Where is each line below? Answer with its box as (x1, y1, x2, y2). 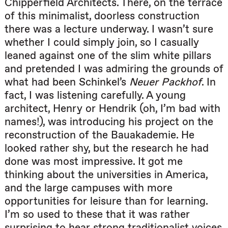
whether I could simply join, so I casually (5, 36, 199, 49)
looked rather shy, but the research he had (5, 141, 209, 155)
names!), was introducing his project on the (5, 115, 213, 128)
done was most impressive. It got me (5, 155, 183, 168)
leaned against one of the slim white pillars (5, 49, 211, 62)
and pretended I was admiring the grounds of (5, 62, 223, 75)
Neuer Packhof (129, 75, 202, 89)
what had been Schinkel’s (5, 75, 129, 89)
